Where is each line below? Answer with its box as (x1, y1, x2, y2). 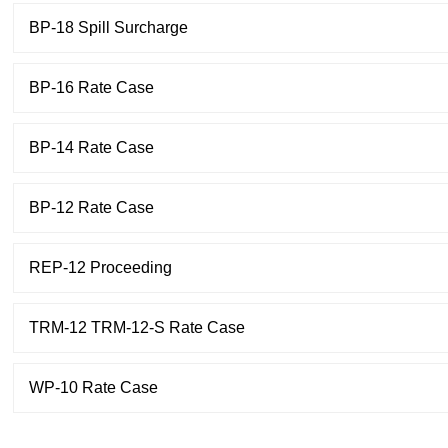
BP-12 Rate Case (29, 199, 154, 216)
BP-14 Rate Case (29, 139, 154, 156)
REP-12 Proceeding (29, 259, 172, 276)
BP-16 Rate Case (29, 79, 154, 96)
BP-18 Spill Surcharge (29, 19, 188, 36)
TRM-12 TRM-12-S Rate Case (29, 319, 245, 336)
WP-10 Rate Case (29, 379, 158, 396)
